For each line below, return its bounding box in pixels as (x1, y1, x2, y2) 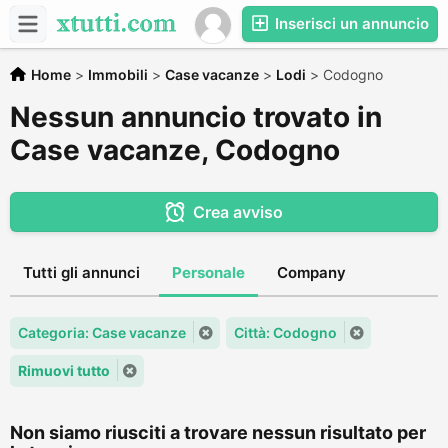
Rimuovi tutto (18, 362, 110, 379)
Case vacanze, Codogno (10, 133, 340, 167)
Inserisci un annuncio (271, 14, 429, 33)
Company (277, 263, 346, 282)
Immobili (88, 66, 148, 83)
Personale (172, 263, 245, 282)
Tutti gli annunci (23, 263, 140, 282)
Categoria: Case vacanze (18, 324, 186, 341)
